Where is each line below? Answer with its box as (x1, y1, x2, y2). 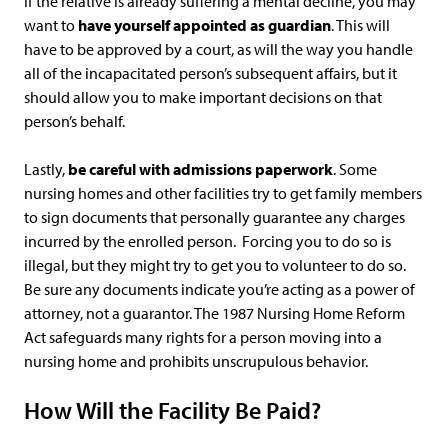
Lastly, (24, 159, 68, 179)
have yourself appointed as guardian (78, 15, 331, 35)
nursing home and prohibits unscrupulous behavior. (24, 351, 368, 371)
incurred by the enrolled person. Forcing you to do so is (24, 231, 391, 251)
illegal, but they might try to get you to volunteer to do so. (24, 255, 409, 275)
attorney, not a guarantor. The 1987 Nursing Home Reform (24, 303, 405, 323)
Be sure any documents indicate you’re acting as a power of (24, 279, 415, 299)
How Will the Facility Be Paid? (24, 395, 321, 425)
